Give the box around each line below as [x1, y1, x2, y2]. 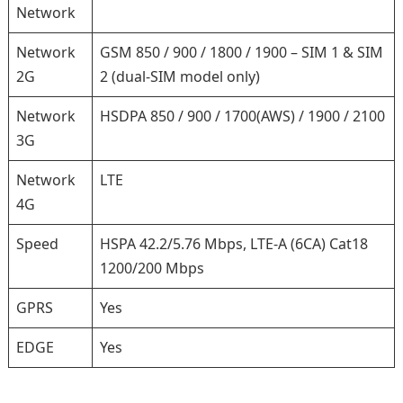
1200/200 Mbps [99, 258, 204, 278]
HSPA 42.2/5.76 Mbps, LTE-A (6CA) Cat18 [99, 234, 368, 254]
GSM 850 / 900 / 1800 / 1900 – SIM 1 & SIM [99, 42, 383, 62]
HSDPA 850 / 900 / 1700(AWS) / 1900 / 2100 [99, 106, 385, 126]
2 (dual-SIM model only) [99, 67, 260, 86]
